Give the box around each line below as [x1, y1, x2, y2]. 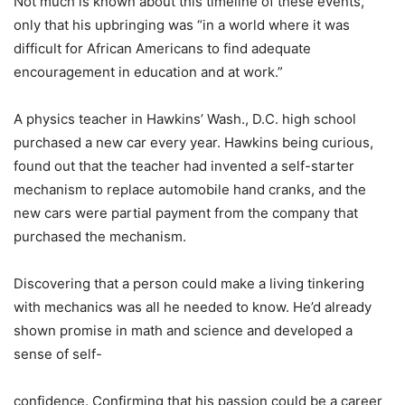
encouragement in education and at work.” [14, 63, 283, 81]
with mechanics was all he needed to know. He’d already [14, 298, 372, 316]
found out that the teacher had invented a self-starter [14, 157, 354, 175]
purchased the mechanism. [14, 228, 186, 246]
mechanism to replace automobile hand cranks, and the [14, 181, 366, 199]
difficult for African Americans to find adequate [14, 40, 311, 58]
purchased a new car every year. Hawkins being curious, [14, 134, 373, 152]
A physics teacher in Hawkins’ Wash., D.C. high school [14, 110, 356, 128]
